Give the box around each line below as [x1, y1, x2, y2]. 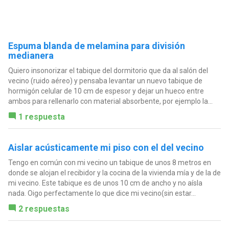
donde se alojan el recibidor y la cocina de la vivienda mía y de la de [8, 168, 221, 177]
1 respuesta [18, 111, 65, 122]
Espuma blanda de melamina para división [8, 40, 185, 51]
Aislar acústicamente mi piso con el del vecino [8, 142, 204, 153]
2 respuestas [18, 203, 70, 214]
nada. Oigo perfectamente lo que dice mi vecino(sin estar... [8, 189, 196, 197]
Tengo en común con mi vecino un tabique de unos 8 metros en [8, 158, 211, 167]
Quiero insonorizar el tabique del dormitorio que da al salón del [8, 66, 208, 75]
